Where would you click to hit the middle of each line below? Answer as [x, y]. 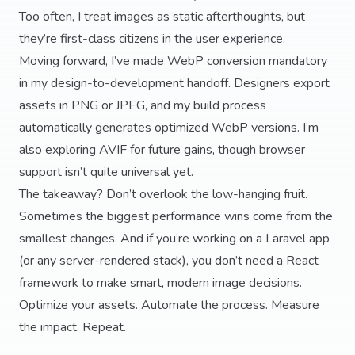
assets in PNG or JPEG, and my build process [143, 105]
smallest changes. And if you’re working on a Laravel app [174, 239]
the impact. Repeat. [73, 327]
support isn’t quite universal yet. [106, 172]
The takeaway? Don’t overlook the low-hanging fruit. [163, 194]
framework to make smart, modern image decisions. [160, 283]
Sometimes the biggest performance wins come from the [176, 216]
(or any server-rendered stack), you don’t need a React [169, 261]
